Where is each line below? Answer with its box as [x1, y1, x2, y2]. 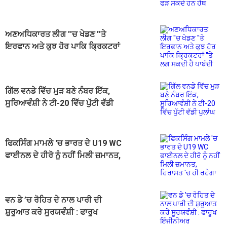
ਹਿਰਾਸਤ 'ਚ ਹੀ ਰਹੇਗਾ [5, 163, 70, 173]
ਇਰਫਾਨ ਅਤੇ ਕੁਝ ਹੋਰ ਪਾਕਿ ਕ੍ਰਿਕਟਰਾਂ [5, 42, 120, 52]
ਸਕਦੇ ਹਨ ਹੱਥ [5, 2, 46, 12]
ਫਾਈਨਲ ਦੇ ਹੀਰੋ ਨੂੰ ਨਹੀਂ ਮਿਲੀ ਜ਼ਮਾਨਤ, [5, 150, 121, 161]
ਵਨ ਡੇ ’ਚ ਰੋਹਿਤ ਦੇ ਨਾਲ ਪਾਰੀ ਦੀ [5, 195, 102, 205]
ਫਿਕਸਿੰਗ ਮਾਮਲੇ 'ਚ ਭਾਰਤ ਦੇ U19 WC [5, 138, 122, 148]
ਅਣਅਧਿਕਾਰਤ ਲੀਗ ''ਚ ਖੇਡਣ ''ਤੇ [5, 29, 106, 40]
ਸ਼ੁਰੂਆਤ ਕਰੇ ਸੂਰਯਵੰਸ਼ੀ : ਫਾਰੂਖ [5, 207, 98, 217]
